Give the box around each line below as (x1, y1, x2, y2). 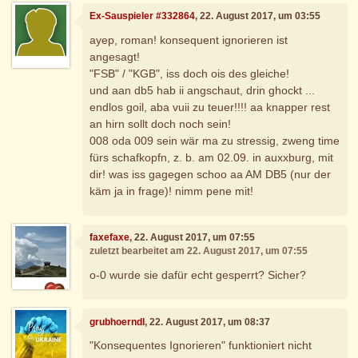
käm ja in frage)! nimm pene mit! (89, 184, 254, 197)
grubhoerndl (89, 316, 145, 328)
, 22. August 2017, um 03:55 (195, 10, 321, 22)
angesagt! (89, 50, 141, 63)
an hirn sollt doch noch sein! (89, 117, 232, 130)
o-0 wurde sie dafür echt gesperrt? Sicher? (89, 268, 307, 281)
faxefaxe (89, 232, 130, 244)
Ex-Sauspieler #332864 (89, 10, 196, 22)
